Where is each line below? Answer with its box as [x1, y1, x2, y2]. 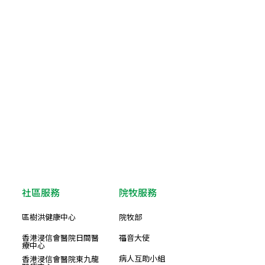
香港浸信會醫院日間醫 [22, 232, 99, 243]
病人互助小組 [119, 253, 165, 264]
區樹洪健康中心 [22, 212, 76, 222]
